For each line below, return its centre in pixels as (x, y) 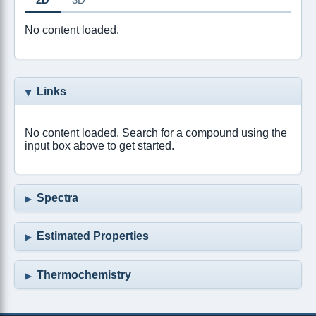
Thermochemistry (84, 274)
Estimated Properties (93, 236)
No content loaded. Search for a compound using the (156, 133)
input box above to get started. (100, 145)
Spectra (58, 197)
